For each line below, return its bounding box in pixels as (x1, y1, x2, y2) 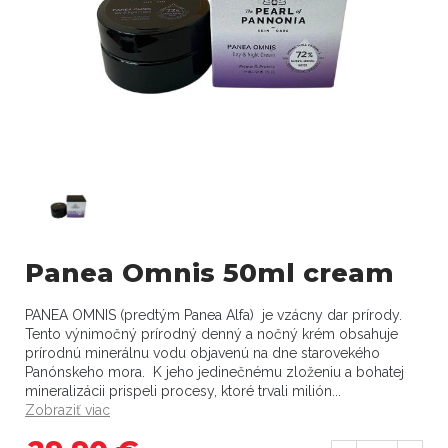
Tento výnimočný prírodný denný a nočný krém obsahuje (25, 326, 398, 342)
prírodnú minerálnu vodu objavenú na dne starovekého (25, 345, 380, 361)
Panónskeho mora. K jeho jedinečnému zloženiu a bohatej (25, 364, 404, 380)
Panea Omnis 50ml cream (25, 257, 394, 289)
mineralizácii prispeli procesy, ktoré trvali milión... (25, 383, 341, 399)
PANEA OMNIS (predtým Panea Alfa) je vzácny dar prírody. (25, 307, 402, 323)
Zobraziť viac (25, 402, 110, 418)
